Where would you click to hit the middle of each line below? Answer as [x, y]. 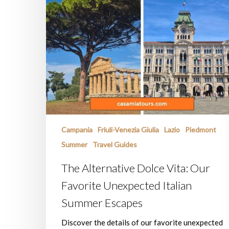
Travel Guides [115, 144]
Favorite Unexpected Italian [127, 185]
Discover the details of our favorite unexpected [142, 222]
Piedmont [201, 129]
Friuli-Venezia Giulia [128, 129]
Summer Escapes [102, 202]
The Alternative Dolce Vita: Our [136, 168]
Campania [77, 129]
